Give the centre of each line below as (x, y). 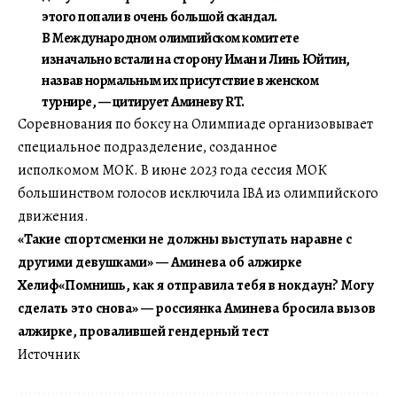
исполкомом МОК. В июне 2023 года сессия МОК (172, 171)
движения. (53, 217)
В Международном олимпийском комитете (170, 39)
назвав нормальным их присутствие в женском (180, 81)
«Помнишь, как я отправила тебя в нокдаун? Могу (216, 286)
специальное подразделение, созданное (148, 148)
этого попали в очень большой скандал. (160, 17)
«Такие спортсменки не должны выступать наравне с (185, 240)
